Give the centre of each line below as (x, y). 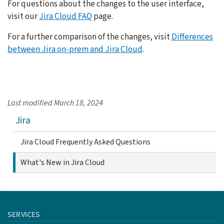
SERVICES (24, 215)
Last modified (31, 103)
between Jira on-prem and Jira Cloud (75, 49)
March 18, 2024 (78, 103)
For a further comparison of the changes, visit (89, 37)
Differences (192, 37)
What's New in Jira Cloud (62, 163)
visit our (23, 16)
